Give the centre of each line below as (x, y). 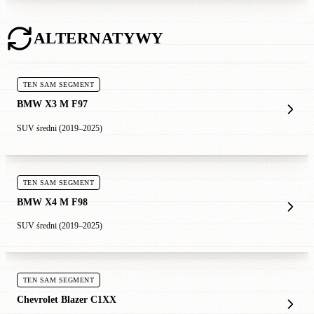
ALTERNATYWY (99, 39)
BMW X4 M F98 (52, 202)
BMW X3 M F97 (52, 104)
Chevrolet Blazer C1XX (67, 299)
